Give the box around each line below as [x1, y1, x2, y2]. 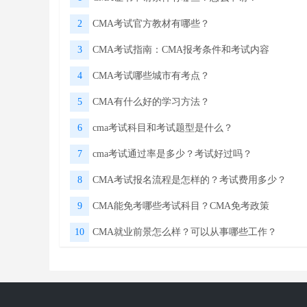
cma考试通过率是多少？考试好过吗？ [93, 149, 252, 160]
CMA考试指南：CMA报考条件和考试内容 [93, 45, 269, 56]
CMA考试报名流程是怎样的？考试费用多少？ [93, 175, 286, 186]
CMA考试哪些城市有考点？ [93, 71, 210, 82]
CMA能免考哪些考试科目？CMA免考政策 [93, 201, 269, 212]
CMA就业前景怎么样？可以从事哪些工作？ [93, 227, 277, 238]
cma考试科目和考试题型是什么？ [93, 123, 233, 134]
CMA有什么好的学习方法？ [93, 97, 210, 108]
